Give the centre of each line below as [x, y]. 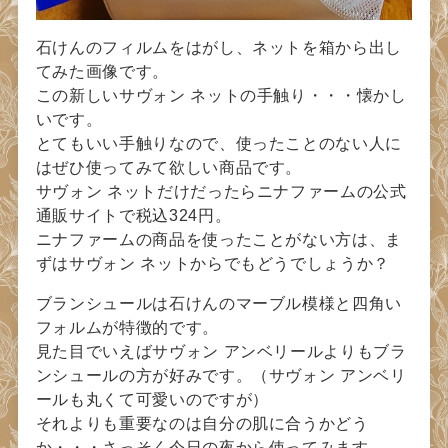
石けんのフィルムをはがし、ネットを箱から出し [218, 48]
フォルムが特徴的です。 [127, 328]
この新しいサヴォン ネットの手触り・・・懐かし [221, 96]
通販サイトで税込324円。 [133, 216]
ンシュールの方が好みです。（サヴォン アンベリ [221, 376]
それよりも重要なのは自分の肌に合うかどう [202, 424]
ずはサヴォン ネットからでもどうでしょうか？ [212, 264]
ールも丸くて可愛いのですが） [152, 400]
